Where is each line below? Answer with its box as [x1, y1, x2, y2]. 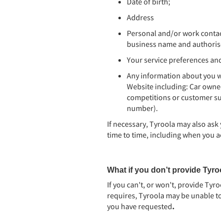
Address [127, 12, 154, 22]
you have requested [107, 201, 172, 211]
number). [127, 103, 158, 113]
